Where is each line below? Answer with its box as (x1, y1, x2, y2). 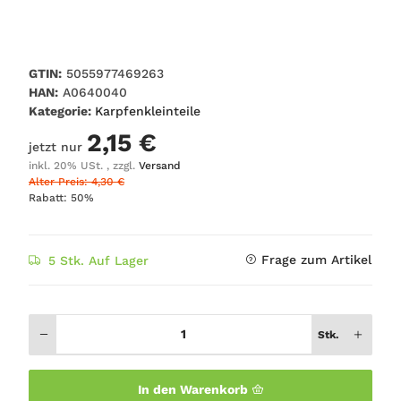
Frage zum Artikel (261, 252, 371, 267)
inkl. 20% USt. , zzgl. (29, 158, 139, 172)
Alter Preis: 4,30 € (29, 175, 124, 188)
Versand (139, 158, 181, 172)
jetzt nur (29, 139, 87, 154)
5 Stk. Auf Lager (48, 252, 149, 268)
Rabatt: (29, 191, 71, 204)
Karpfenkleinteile (95, 103, 200, 118)
